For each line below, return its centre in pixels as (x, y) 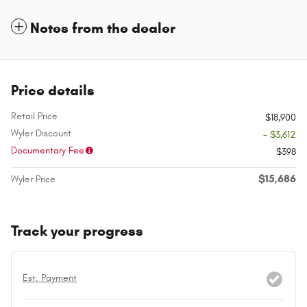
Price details (53, 90)
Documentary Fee (48, 150)
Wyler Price (33, 179)
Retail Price (34, 116)
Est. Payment (50, 278)
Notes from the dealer (103, 28)
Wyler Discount (41, 133)
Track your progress (77, 231)
